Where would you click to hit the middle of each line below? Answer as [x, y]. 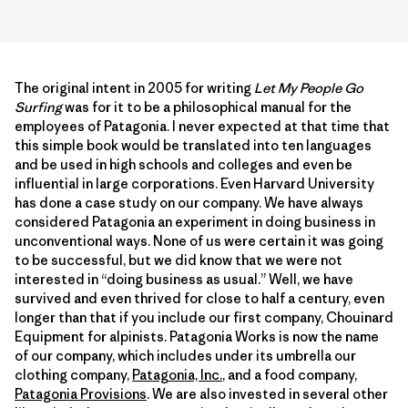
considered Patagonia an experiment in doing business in [195, 221]
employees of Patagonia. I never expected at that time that [202, 126]
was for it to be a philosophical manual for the [208, 107]
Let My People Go [309, 87]
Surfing [40, 107]
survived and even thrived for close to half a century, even [199, 298]
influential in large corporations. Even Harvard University [194, 183]
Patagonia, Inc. [177, 374]
